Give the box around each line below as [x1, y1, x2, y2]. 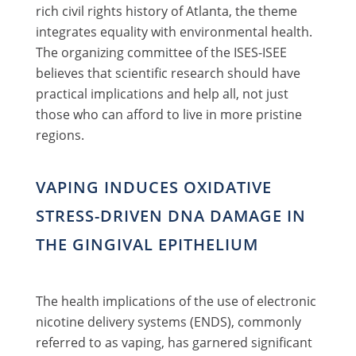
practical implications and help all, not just [35, 85, 288, 103]
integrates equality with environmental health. [35, 23, 312, 41]
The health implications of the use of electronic [35, 292, 316, 311]
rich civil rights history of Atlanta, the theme [35, 2, 297, 21]
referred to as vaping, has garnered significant [35, 334, 312, 352]
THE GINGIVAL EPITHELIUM [35, 234, 258, 256]
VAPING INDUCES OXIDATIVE [35, 176, 272, 199]
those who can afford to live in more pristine [35, 106, 302, 124]
